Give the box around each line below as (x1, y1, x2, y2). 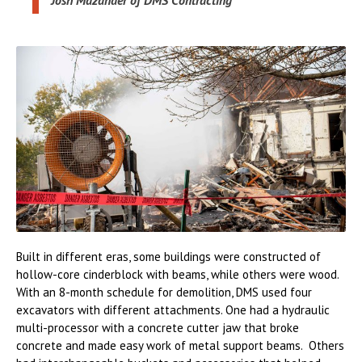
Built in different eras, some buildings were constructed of (16, 248, 321, 264)
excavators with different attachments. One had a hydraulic (16, 301, 330, 318)
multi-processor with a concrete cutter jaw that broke (16, 319, 299, 335)
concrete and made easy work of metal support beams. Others (16, 337, 344, 353)
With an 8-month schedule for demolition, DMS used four (16, 284, 312, 300)
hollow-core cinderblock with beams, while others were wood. (16, 266, 342, 282)
